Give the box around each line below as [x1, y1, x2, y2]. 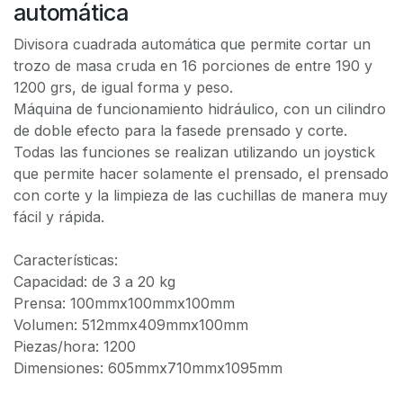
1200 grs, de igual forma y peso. [13, 77, 233, 96]
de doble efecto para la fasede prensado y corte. [13, 121, 347, 139]
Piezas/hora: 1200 [13, 336, 136, 355]
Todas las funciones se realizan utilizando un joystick [13, 142, 375, 161]
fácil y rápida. [13, 207, 104, 226]
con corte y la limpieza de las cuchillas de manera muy [13, 185, 388, 204]
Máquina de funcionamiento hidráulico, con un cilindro [13, 99, 386, 118]
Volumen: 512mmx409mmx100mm [13, 315, 248, 334]
